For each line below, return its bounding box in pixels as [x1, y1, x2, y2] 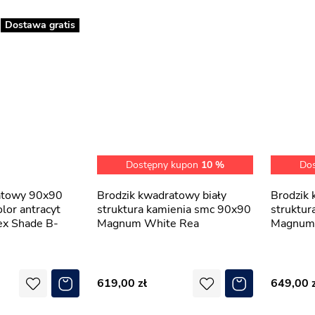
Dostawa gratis [5, 18, 75, 32]
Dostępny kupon [126, 158, 201, 172]
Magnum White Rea [97, 216, 199, 231]
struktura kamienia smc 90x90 [97, 202, 251, 217]
